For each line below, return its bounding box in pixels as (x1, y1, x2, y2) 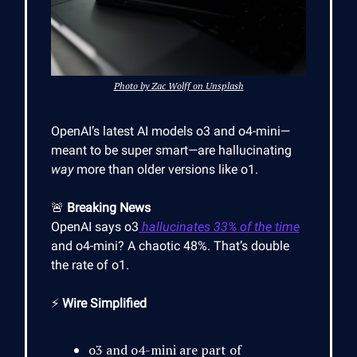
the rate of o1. (51, 257, 129, 273)
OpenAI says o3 (51, 219, 139, 235)
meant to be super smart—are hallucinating (51, 143, 292, 159)
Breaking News (67, 200, 151, 216)
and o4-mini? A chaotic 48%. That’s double (51, 238, 289, 254)
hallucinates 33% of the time (139, 219, 300, 235)
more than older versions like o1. (73, 162, 258, 178)
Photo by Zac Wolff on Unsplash (113, 80, 244, 92)
